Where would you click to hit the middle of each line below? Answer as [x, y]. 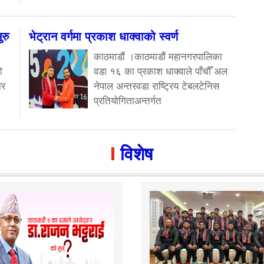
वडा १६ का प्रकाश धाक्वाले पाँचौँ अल [161, 71]
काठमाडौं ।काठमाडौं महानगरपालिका [158, 57]
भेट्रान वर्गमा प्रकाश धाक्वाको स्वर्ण [103, 36]
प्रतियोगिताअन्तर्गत [128, 101]
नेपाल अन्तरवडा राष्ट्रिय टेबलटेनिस [156, 86]
